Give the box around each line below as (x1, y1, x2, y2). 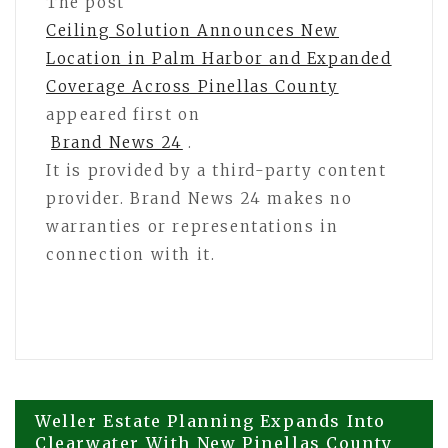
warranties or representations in (46, 216, 339, 236)
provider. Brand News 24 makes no (46, 188, 353, 208)
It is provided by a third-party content (46, 160, 387, 180)
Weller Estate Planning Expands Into (35, 410, 387, 431)
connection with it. (46, 244, 216, 264)
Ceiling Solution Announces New (46, 20, 340, 40)
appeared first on (46, 104, 201, 124)
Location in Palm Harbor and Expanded (46, 48, 392, 68)
